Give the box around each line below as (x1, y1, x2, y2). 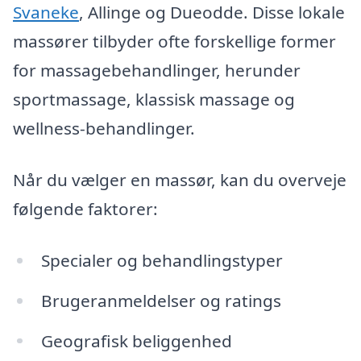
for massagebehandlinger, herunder (13, 59, 301, 82)
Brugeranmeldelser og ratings (40, 288, 281, 312)
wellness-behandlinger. (13, 117, 195, 140)
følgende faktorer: (13, 197, 158, 221)
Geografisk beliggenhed (40, 329, 232, 352)
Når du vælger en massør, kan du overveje (13, 168, 346, 192)
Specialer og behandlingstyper (40, 248, 283, 272)
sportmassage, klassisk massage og (13, 88, 295, 111)
